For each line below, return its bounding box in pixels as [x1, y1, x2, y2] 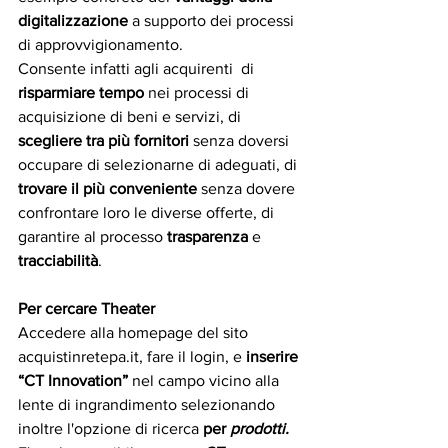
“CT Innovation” [18, 372, 128, 389]
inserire [246, 348, 302, 365]
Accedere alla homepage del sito [18, 324, 252, 341]
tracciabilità [18, 252, 98, 269]
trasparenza [167, 228, 252, 245]
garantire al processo [18, 228, 167, 245]
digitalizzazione [18, 12, 132, 29]
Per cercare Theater [18, 300, 155, 317]
